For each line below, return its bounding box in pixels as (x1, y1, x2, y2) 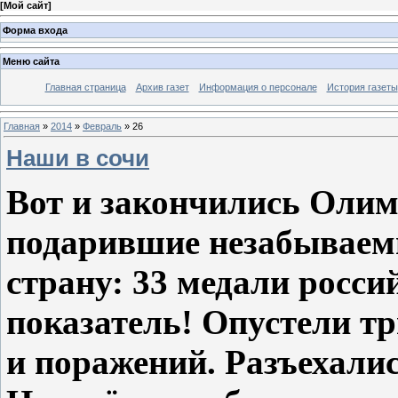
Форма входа (3, 24, 68, 36)
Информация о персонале (198, 82, 317, 93)
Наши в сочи (6, 145, 149, 171)
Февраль (83, 120, 122, 131)
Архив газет (135, 82, 189, 93)
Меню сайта (3, 56, 60, 68)
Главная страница (44, 82, 126, 93)
